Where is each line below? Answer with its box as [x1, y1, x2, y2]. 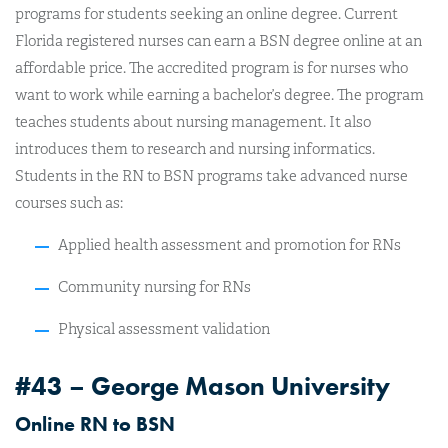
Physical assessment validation [57, 320, 270, 338]
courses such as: [15, 194, 123, 212]
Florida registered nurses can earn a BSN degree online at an [15, 32, 422, 50]
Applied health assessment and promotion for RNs [57, 236, 401, 254]
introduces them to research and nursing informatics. [15, 140, 375, 158]
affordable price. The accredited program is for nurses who [15, 59, 408, 77]
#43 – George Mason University [15, 369, 390, 403]
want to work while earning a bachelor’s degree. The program [15, 86, 424, 104]
